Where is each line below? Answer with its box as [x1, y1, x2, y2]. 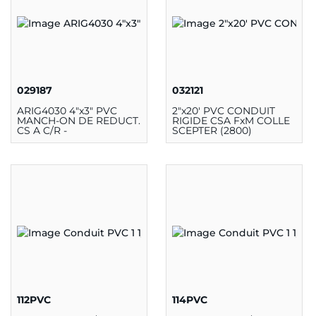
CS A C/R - [17, 124, 67, 138]
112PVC [17, 293, 51, 306]
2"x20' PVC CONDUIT [171, 104, 275, 118]
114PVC [171, 293, 207, 306]
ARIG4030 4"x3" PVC [17, 104, 117, 118]
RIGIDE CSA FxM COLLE [171, 114, 290, 128]
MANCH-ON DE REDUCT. [17, 114, 140, 128]
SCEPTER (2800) [171, 124, 252, 138]
